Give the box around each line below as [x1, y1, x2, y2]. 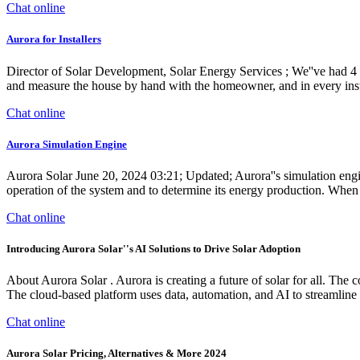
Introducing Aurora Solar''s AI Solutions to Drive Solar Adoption [6, 243, 301, 256]
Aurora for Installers [6, 33, 101, 46]
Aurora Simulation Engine [6, 137, 127, 150]
